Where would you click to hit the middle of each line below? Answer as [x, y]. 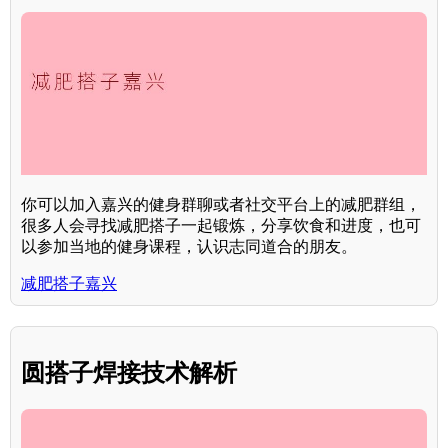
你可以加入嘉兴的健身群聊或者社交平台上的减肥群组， [221, 204]
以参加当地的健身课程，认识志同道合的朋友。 [189, 246]
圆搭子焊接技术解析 [129, 372]
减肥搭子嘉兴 [69, 283]
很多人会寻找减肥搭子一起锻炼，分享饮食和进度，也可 [221, 225]
